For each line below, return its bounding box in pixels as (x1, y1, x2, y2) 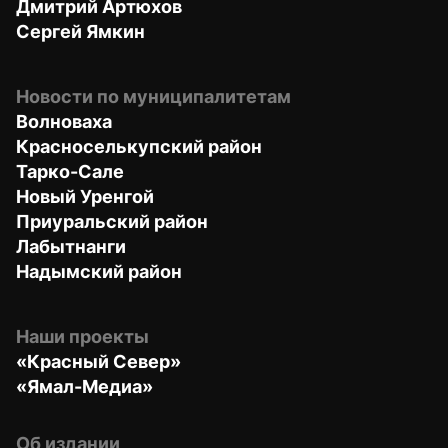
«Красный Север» (16, 350, 181, 372)
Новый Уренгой (16, 185, 154, 207)
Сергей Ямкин (16, 20, 145, 42)
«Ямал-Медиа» (16, 375, 153, 397)
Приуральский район (16, 210, 208, 232)
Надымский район (16, 260, 182, 282)
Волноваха (16, 110, 112, 132)
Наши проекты (16, 325, 149, 347)
